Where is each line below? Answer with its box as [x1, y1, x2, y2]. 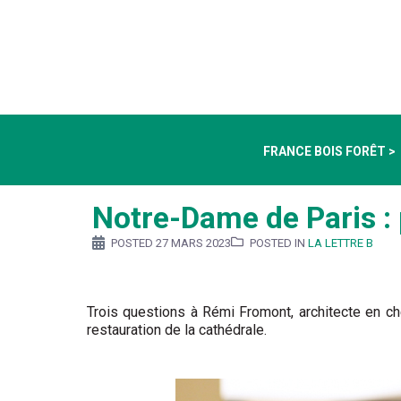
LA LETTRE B [308, 235, 373, 250]
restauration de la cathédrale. [87, 320, 270, 338]
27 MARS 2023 [156, 235, 231, 250]
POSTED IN [250, 235, 308, 250]
